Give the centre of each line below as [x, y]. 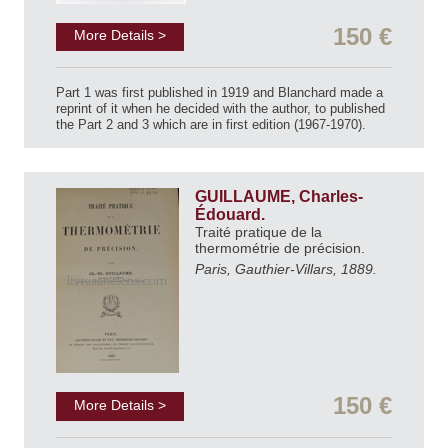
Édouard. [232, 215]
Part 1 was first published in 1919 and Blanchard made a [219, 93]
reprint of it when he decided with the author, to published [220, 109]
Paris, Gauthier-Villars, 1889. [286, 269]
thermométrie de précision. [282, 248]
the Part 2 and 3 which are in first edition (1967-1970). [211, 125]
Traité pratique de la [258, 232]
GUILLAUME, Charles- [279, 197]
